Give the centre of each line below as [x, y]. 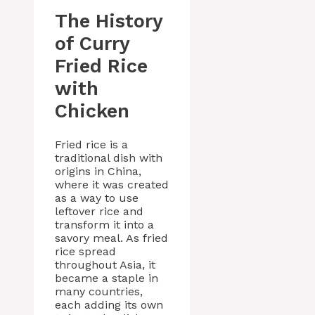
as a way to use [97, 198]
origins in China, [98, 172]
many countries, [99, 292]
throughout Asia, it [105, 265]
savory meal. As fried [111, 238]
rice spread [85, 252]
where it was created [112, 185]
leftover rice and [99, 212]
